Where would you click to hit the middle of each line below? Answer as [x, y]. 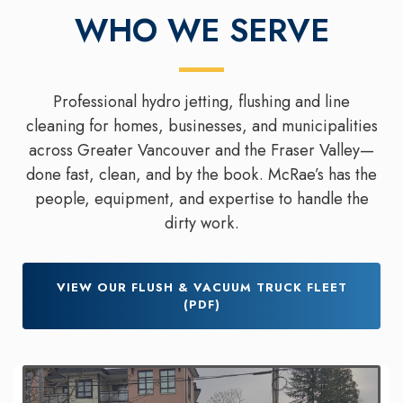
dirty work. [201, 224]
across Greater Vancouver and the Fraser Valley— [201, 151]
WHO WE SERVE [201, 31]
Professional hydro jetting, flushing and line [201, 102]
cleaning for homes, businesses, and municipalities [201, 126]
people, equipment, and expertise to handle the [201, 199]
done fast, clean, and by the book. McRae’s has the [201, 175]
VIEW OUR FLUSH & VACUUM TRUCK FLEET [201, 288]
